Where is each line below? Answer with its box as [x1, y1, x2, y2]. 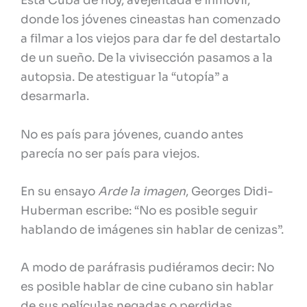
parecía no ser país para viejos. [21, 146, 199, 161]
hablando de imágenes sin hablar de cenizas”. [21, 222, 284, 237]
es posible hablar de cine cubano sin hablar [21, 279, 273, 294]
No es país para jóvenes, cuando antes [21, 127, 243, 142]
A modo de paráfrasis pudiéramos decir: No [21, 260, 274, 275]
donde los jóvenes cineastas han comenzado [21, 12, 280, 27]
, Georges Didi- [186, 184, 273, 199]
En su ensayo [21, 184, 98, 199]
